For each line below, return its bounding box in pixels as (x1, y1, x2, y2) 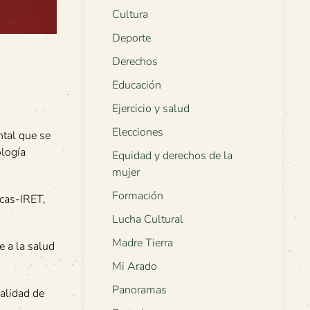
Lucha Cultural (112, 212, 183, 228)
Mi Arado (112, 259, 157, 275)
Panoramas (112, 282, 167, 298)
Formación (112, 188, 163, 204)
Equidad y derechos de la (112, 148, 232, 164)
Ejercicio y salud (112, 101, 190, 117)
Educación (112, 77, 161, 93)
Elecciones (112, 125, 163, 140)
